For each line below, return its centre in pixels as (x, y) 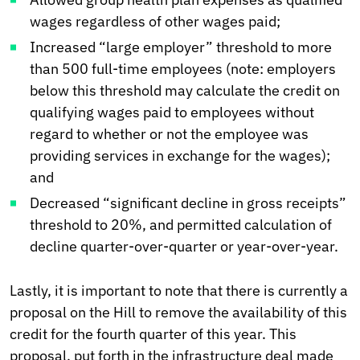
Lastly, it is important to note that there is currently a (179, 291)
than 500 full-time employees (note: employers (183, 69)
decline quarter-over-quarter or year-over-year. (184, 247)
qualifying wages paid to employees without (172, 112)
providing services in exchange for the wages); (180, 156)
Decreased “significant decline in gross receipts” (188, 203)
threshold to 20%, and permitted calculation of (181, 225)
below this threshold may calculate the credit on (185, 91)
